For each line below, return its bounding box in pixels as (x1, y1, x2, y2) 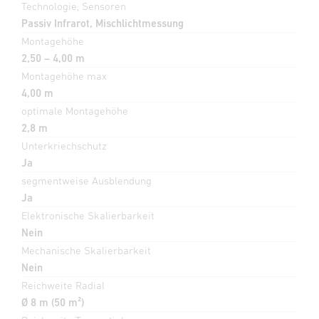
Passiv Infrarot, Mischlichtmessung (21, 16, 184, 29)
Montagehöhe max (21, 69, 107, 82)
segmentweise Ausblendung (21, 174, 152, 187)
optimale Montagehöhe (21, 104, 128, 117)
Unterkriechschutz (21, 139, 107, 152)
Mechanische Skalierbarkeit (21, 244, 151, 256)
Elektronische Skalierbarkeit (21, 209, 155, 221)
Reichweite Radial (21, 278, 105, 291)
